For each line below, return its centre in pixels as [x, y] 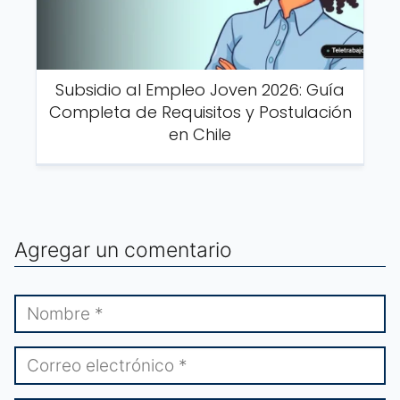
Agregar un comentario [123, 250]
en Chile [200, 135]
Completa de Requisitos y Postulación [200, 112]
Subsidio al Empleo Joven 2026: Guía [200, 90]
